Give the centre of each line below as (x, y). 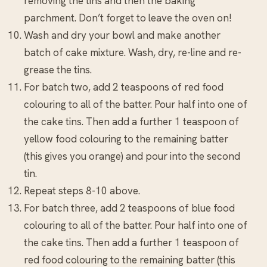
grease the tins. (58, 69)
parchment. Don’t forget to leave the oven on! (128, 18)
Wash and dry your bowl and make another (122, 35)
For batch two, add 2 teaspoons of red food (124, 87)
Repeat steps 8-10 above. (82, 190)
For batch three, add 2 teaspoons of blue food (129, 208)
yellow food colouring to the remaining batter (126, 139)
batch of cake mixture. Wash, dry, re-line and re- (133, 52)
